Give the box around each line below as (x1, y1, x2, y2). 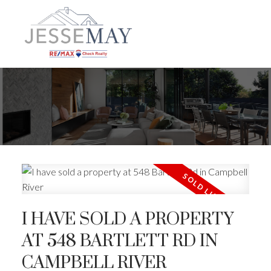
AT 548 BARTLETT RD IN (21, 230, 218, 253)
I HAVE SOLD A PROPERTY (21, 209, 233, 231)
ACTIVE (183, 250, 206, 258)
